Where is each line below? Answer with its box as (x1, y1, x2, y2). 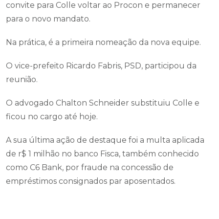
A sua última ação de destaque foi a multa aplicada (6, 135, 204, 145)
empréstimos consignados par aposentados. (6, 176, 175, 186)
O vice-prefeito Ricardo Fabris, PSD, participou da (6, 61, 197, 70)
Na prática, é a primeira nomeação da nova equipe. (6, 38, 201, 47)
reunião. (6, 75, 38, 84)
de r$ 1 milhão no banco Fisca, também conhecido (6, 149, 199, 158)
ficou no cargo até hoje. (6, 112, 98, 121)
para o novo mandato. (6, 14, 90, 23)
